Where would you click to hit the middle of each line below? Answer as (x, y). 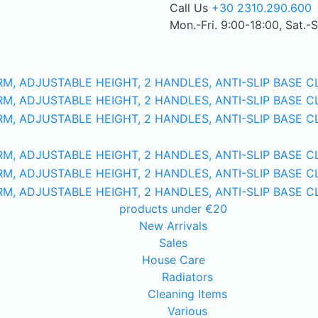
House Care (173, 259)
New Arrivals (173, 225)
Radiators (187, 276)
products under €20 (173, 208)
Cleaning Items (187, 294)
